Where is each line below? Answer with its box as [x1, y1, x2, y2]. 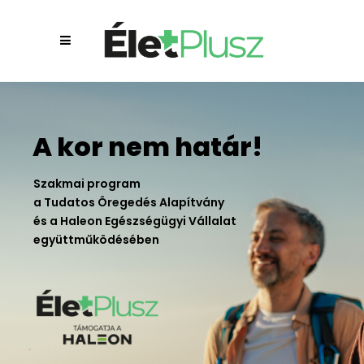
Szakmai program [33, 175, 141, 192]
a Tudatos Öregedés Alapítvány [33, 194, 224, 210]
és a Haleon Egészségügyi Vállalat [33, 213, 236, 229]
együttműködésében [33, 232, 159, 248]
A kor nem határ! [32, 128, 262, 165]
